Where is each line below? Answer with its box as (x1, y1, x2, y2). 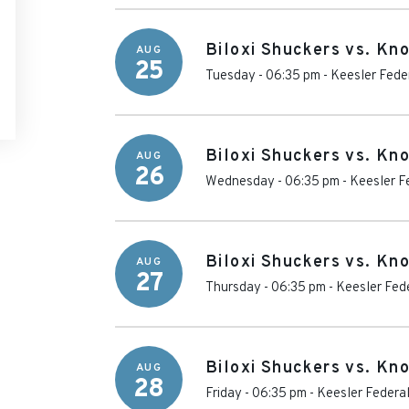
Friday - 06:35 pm (205, 385, 307, 403)
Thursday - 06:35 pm (205, 279, 326, 297)
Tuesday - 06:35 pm (205, 68, 320, 85)
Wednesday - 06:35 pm (205, 173, 340, 191)
